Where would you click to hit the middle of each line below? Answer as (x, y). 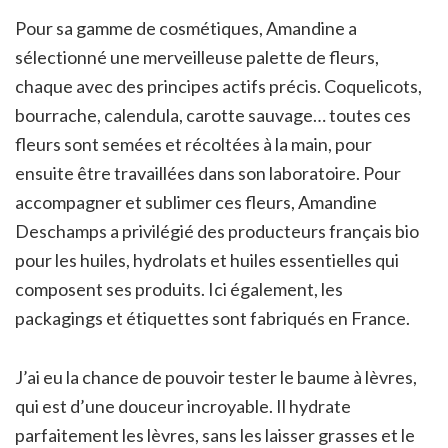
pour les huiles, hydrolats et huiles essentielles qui (207, 260)
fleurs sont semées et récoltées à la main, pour (193, 144)
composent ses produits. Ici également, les (179, 289)
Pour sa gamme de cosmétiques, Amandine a (186, 28)
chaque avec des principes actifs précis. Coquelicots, (218, 86)
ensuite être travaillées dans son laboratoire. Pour (208, 173)
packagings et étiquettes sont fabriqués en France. (212, 318)
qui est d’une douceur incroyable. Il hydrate (183, 406)
